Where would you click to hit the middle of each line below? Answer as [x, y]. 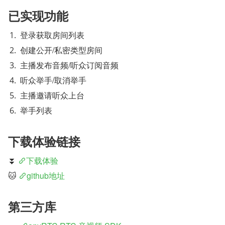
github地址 [46, 175]
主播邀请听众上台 [52, 95]
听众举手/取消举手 [53, 80]
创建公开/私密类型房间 [61, 50]
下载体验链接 [44, 141]
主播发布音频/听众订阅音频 [69, 65]
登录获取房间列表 [52, 35]
